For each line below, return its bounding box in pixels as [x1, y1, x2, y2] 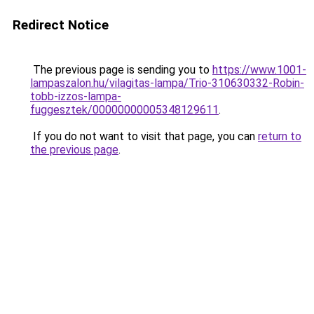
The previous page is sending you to [30, 63, 212, 76]
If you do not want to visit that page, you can [30, 130, 258, 143]
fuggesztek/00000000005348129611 [30, 103, 219, 116]
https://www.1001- [212, 63, 306, 76]
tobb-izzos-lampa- [30, 90, 121, 103]
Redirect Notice [13, 17, 109, 33]
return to [258, 130, 301, 143]
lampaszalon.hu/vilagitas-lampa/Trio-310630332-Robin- [30, 76, 304, 90]
